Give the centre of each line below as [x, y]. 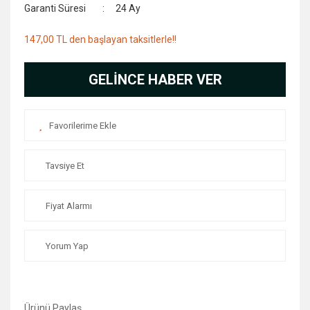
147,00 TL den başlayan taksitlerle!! [100, 39]
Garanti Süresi [55, 8]
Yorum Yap [67, 246]
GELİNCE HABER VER [155, 80]
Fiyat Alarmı [69, 206]
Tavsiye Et [65, 165]
